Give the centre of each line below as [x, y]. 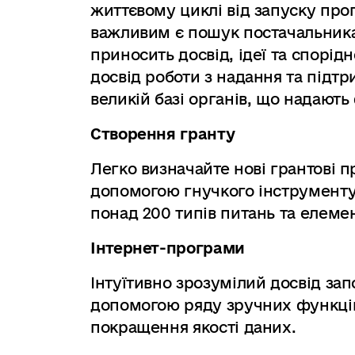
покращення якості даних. [193, 327]
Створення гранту [163, 134]
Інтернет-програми [168, 248]
